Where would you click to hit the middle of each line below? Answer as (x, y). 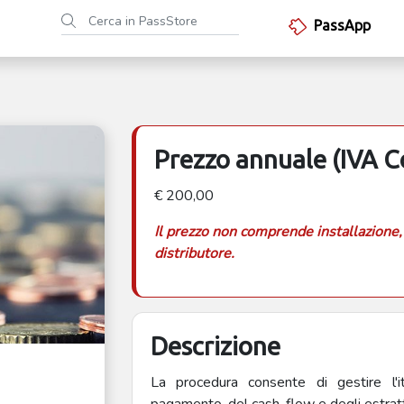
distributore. (194, 253)
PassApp (343, 25)
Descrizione (215, 346)
